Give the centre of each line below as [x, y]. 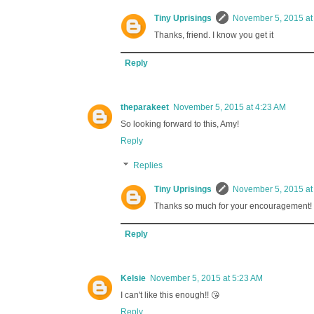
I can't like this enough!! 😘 [170, 295]
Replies [148, 166]
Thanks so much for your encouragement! [233, 206]
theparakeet [145, 108]
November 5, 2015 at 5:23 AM [206, 279]
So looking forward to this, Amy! [180, 124]
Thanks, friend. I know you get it [214, 35]
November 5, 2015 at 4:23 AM [230, 108]
